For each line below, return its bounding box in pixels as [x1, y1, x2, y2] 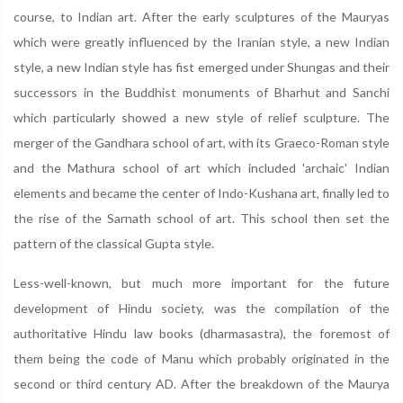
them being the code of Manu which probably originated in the [13, 351, 390, 366]
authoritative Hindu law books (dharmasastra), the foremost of [13, 326, 390, 341]
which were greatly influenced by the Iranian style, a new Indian [13, 34, 390, 49]
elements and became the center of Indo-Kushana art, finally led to [13, 185, 390, 201]
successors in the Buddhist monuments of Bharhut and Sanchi [13, 85, 390, 100]
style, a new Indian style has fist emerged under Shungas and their [13, 59, 390, 75]
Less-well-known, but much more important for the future [13, 275, 390, 291]
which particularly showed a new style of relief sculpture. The [13, 110, 390, 125]
